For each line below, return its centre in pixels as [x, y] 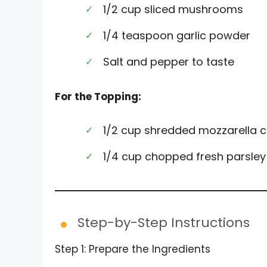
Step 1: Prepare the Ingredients [133, 249]
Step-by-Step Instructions [164, 223]
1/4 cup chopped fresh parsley [184, 157]
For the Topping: [98, 96]
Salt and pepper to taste [169, 62]
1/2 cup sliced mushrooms [173, 10]
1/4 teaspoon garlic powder [177, 36]
